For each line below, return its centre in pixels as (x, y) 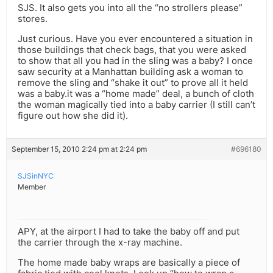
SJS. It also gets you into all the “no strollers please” (130, 8)
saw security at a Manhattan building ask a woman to (130, 72)
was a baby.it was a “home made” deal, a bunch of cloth (136, 94)
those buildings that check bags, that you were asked (132, 50)
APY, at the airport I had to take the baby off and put (129, 232)
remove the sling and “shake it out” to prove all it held (133, 83)
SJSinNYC (36, 176)
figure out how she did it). (73, 116)
